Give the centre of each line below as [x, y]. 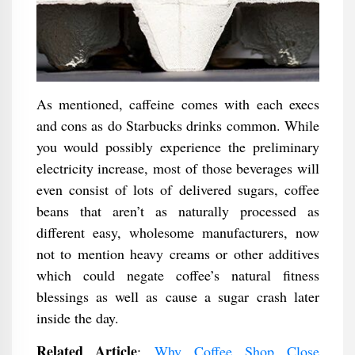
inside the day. [77, 318]
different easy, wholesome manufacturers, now [177, 232]
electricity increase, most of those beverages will [177, 168]
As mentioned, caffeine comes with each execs [177, 104]
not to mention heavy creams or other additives [177, 254]
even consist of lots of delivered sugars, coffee [177, 189]
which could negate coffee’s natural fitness [177, 275]
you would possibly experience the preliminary [177, 147]
